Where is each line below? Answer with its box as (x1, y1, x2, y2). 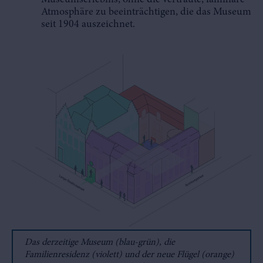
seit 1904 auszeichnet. (41, 19, 137, 30)
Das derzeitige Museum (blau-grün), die (25, 238, 175, 248)
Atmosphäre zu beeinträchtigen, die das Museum (41, 6, 251, 18)
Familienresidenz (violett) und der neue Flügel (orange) (25, 250, 234, 260)
